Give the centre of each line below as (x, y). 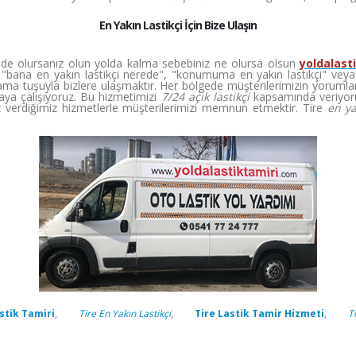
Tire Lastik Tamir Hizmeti (259, 313)
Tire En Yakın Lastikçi (125, 313)
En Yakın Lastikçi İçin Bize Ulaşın (178, 25)
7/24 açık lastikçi (205, 97)
